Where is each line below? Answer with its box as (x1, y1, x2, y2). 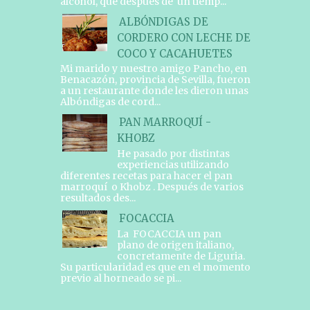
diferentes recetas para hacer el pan (60, 170, 232, 183)
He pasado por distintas (116, 147, 230, 161)
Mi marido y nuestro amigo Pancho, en (60, 62, 247, 75)
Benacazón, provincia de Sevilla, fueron (60, 73, 250, 86)
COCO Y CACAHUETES (116, 46, 232, 60)
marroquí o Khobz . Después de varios (60, 181, 244, 194)
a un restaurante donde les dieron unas (60, 84, 250, 98)
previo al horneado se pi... (60, 271, 181, 284)
